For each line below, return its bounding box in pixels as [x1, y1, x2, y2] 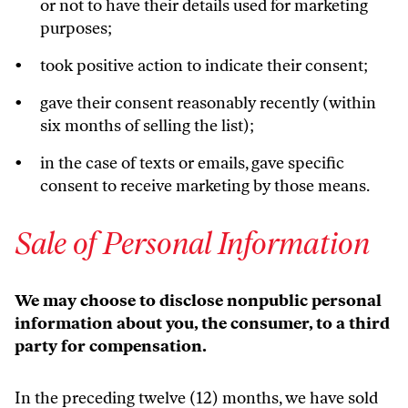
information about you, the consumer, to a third [15, 313, 390, 333]
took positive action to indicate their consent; [40, 56, 368, 76]
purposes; [40, 18, 112, 38]
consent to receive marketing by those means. [40, 176, 370, 196]
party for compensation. [15, 336, 207, 356]
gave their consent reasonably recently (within [40, 93, 376, 113]
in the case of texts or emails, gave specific [40, 153, 344, 173]
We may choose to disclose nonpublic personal [15, 291, 382, 311]
